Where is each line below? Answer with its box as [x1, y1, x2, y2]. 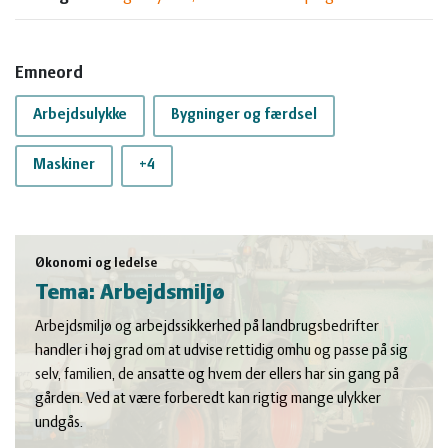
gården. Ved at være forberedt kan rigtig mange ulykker [35, 390, 381, 407]
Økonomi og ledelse [35, 255, 157, 271]
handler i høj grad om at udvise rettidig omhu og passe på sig [35, 342, 408, 359]
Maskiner [33, 157, 95, 174]
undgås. [35, 414, 83, 431]
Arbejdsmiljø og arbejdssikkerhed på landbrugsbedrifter [35, 318, 379, 335]
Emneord [15, 63, 83, 83]
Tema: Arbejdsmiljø [35, 281, 225, 305]
